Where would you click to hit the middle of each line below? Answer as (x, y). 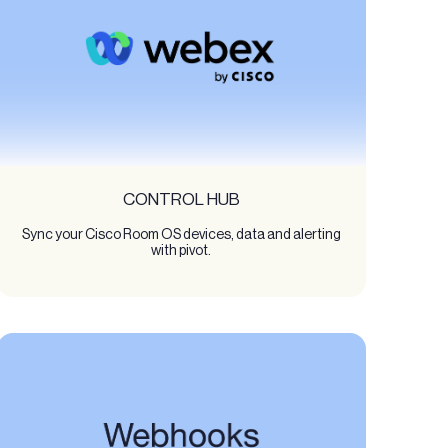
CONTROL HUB (181, 199)
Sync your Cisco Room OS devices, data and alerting (181, 234)
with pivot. (181, 250)
